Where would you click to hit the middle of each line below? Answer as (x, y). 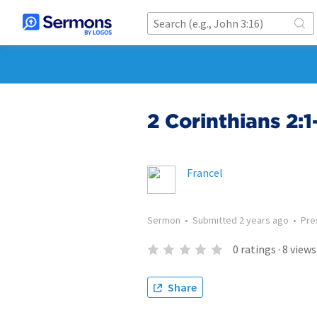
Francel (205, 173)
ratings (258, 249)
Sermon (164, 220)
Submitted (216, 220)
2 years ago (264, 220)
